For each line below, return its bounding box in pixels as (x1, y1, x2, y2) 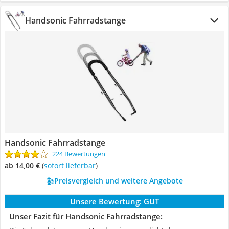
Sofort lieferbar (48, 161, 96, 170)
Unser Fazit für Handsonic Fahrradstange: (9, 211, 163, 221)
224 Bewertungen (52, 149, 105, 158)
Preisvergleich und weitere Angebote (54, 176, 183, 186)
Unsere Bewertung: (70, 196, 142, 207)
